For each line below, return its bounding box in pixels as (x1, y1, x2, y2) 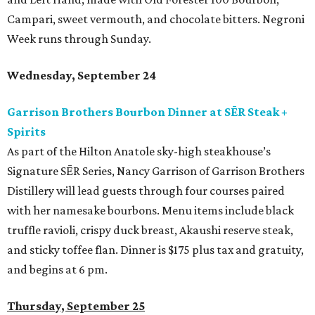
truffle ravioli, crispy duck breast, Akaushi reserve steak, (7, 223, 293, 237)
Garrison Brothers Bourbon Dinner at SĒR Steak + (7, 105, 288, 119)
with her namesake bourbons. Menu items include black (7, 203, 294, 217)
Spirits (7, 124, 46, 139)
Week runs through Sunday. (7, 32, 151, 46)
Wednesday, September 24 (7, 68, 156, 82)
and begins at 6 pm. (7, 262, 108, 276)
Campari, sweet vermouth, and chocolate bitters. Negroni (7, 12, 304, 26)
